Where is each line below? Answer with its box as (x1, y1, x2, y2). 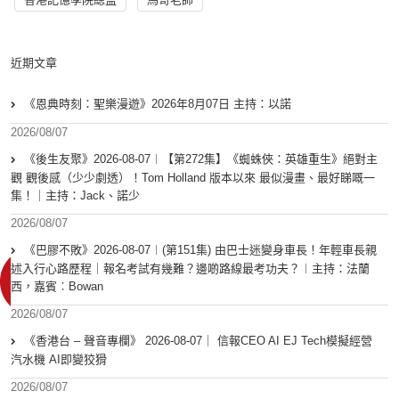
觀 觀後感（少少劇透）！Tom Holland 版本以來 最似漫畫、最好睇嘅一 (11, 171, 375, 185)
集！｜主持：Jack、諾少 (11, 189, 140, 203)
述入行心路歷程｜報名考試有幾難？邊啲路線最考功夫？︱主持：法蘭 (11, 262, 370, 276)
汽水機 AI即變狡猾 (11, 353, 107, 367)
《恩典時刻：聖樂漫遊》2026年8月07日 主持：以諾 (24, 97, 291, 111)
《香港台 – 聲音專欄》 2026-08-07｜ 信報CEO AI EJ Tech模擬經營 (24, 334, 372, 348)
